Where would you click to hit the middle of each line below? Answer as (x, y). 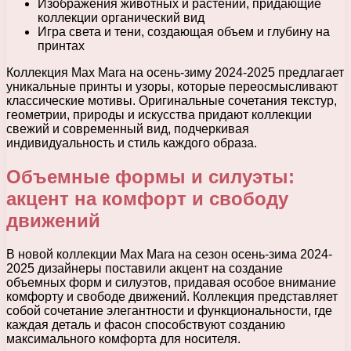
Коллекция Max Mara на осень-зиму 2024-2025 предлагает (175, 73)
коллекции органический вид (121, 18)
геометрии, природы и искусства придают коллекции (159, 115)
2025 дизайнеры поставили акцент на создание (145, 269)
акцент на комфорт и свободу (147, 199)
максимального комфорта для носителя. (123, 339)
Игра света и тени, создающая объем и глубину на (184, 32)
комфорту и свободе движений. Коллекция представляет (172, 297)
